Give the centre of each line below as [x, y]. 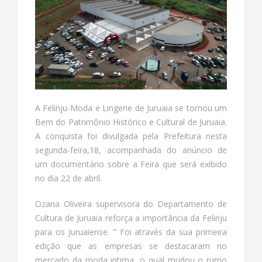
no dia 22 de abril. [68, 178]
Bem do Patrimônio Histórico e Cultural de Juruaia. [131, 122]
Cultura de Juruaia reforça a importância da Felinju [131, 218]
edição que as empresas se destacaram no [131, 246]
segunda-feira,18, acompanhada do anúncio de [131, 150]
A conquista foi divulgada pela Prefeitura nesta [131, 136]
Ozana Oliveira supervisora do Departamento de [131, 204]
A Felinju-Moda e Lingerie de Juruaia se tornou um [131, 108]
